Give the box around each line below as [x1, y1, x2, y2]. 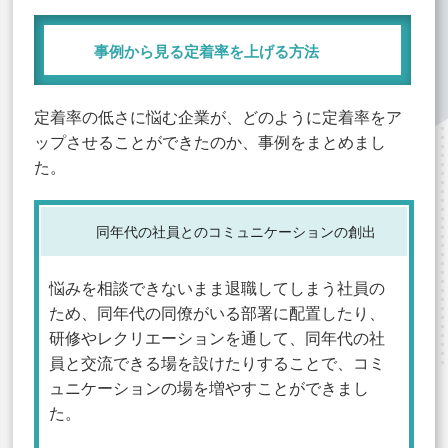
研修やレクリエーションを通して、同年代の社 [49, 326, 386, 349]
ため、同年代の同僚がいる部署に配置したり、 [49, 301, 386, 324]
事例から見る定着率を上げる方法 [94, 40, 320, 61]
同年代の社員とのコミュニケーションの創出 [96, 221, 376, 241]
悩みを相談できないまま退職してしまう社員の [49, 276, 386, 299]
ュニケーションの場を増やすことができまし [49, 376, 370, 399]
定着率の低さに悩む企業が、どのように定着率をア [34, 105, 403, 128]
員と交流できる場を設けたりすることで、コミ [49, 351, 386, 374]
